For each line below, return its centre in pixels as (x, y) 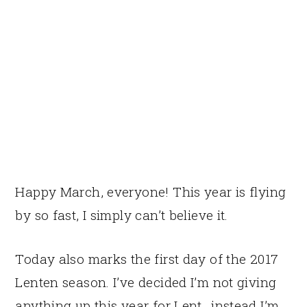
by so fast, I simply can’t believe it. (122, 215)
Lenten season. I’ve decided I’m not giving (146, 282)
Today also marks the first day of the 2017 (147, 259)
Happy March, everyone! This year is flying (151, 192)
